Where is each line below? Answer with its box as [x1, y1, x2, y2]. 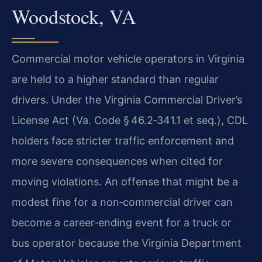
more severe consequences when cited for [12, 154, 223, 167]
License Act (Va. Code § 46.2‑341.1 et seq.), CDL [12, 113, 248, 126]
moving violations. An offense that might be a [12, 175, 238, 188]
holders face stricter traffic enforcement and [12, 134, 234, 147]
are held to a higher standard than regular [12, 73, 219, 85]
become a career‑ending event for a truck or [12, 216, 232, 229]
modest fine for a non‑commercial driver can [12, 195, 233, 208]
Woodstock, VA [12, 2, 136, 30]
